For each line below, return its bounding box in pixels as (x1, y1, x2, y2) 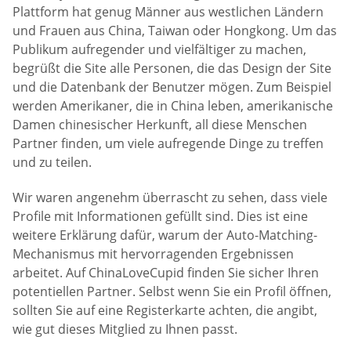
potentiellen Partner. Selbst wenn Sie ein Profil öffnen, (13, 283, 331, 301)
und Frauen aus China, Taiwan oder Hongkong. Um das (13, 21, 337, 39)
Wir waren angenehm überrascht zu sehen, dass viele (13, 189, 327, 207)
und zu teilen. (13, 153, 92, 171)
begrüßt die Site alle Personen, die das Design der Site (13, 59, 331, 77)
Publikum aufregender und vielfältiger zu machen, (13, 40, 306, 58)
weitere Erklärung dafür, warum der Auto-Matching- (13, 226, 317, 244)
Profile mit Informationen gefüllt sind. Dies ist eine (13, 208, 308, 226)
